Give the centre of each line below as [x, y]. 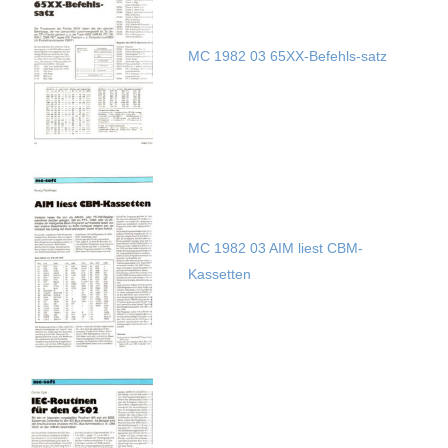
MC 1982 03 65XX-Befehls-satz [287, 56]
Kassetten [219, 274]
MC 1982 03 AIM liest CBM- [275, 248]
